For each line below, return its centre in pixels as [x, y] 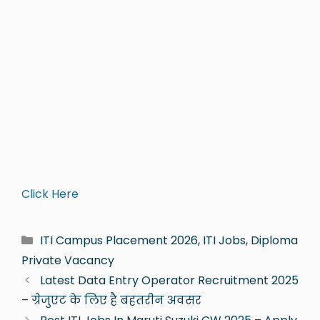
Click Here [50, 194]
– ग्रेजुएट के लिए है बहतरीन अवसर [111, 300]
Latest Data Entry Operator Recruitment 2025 [169, 280]
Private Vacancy [68, 260]
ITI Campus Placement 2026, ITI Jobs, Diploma [169, 240]
